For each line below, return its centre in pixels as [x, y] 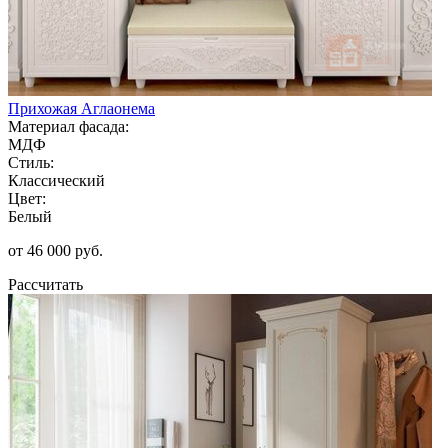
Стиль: [31, 162]
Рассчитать [45, 284]
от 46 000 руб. [55, 250]
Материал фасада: [68, 126]
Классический [56, 180]
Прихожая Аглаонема [81, 108]
